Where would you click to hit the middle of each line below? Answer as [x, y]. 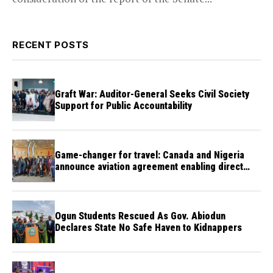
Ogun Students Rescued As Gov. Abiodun [140, 216]
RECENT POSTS [51, 45]
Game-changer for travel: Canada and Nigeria [150, 155]
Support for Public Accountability [123, 106]
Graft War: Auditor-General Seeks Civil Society [152, 94]
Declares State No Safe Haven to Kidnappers [148, 228]
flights [68, 179]
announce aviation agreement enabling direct [149, 167]
